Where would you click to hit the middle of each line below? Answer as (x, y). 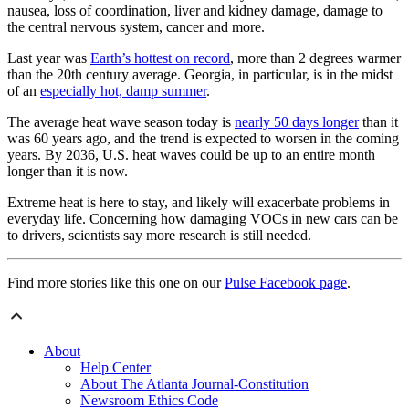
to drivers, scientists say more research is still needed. (159, 236)
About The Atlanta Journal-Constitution (194, 384)
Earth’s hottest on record (160, 58)
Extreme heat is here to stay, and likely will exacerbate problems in (199, 203)
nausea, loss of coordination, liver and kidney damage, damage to (195, 11)
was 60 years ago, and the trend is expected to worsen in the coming (203, 139)
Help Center (115, 368)
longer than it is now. (68, 172)
